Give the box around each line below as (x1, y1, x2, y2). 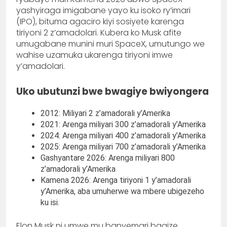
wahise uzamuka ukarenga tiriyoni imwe (16, 49, 173, 61)
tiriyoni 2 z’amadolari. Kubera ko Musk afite (16, 26, 181, 39)
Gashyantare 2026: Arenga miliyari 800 (41, 153, 175, 163)
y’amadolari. (16, 60, 67, 72)
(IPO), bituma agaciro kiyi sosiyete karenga (16, 15, 184, 27)
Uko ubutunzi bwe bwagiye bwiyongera (16, 84, 209, 98)
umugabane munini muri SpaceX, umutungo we (16, 37, 205, 50)
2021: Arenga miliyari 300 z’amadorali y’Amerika (41, 120, 206, 130)
